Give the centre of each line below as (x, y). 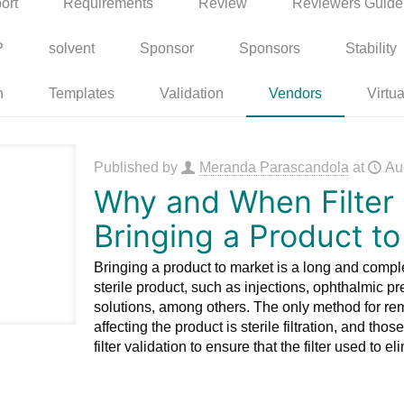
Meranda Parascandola (274, 167)
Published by (137, 167)
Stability (371, 48)
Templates (82, 93)
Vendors (295, 93)
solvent (71, 48)
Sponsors (269, 48)
